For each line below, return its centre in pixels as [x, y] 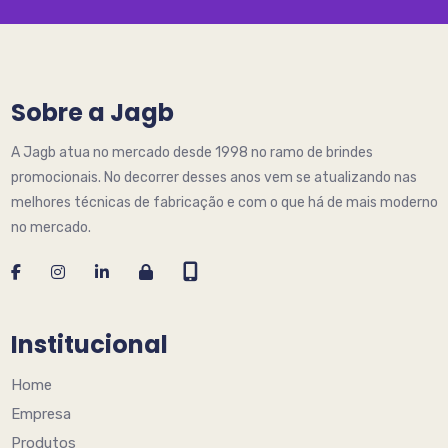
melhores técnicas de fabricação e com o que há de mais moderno [224, 202]
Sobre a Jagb [92, 112]
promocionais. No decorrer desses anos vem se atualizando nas [213, 177]
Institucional [89, 344]
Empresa [40, 413]
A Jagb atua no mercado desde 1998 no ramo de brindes [191, 152]
